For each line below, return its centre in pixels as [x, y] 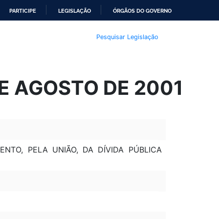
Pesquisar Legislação [127, 37]
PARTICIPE [23, 11]
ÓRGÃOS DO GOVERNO [142, 11]
